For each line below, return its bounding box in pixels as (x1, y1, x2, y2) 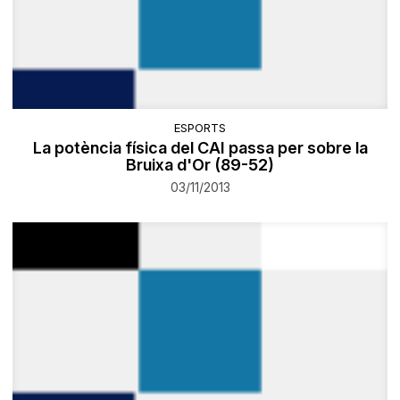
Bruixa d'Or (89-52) (126, 155, 274, 175)
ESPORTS (174, 121, 226, 136)
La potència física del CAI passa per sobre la (32, 138, 368, 158)
